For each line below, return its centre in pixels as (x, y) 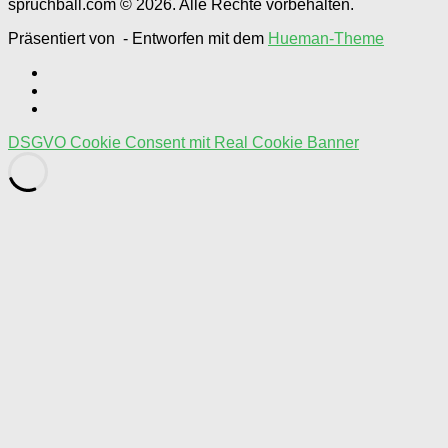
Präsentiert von (63, 38)
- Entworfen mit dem (193, 38)
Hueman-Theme (326, 38)
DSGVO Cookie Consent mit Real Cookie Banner (183, 142)
